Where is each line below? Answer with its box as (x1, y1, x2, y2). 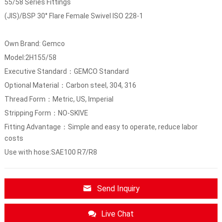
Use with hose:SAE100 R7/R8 (4, 148, 97, 156)
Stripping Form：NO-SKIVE (4, 109, 88, 117)
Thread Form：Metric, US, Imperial (4, 95, 113, 103)
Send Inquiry (97, 183, 140, 193)
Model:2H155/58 (4, 53, 56, 61)
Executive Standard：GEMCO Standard (4, 67, 129, 75)
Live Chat (101, 209, 134, 219)
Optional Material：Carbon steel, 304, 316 (4, 81, 136, 89)
